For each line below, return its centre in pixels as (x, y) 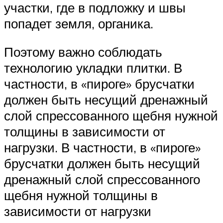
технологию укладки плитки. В (93, 68)
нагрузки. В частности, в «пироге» (102, 148)
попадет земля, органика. (79, 23)
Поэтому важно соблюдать (83, 52)
